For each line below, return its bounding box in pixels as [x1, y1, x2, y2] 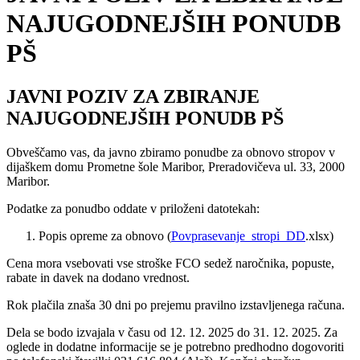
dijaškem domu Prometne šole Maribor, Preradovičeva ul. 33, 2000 [6, 159, 345, 174]
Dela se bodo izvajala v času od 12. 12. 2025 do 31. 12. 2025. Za [6, 325, 337, 339]
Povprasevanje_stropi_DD [171, 228, 305, 243]
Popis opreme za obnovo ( [39, 228, 171, 243]
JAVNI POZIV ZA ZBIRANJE [6, 85, 260, 107]
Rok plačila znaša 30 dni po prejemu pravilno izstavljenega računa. [6, 297, 345, 312]
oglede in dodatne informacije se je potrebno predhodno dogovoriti [6, 339, 344, 354]
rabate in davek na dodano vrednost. [6, 270, 190, 284]
